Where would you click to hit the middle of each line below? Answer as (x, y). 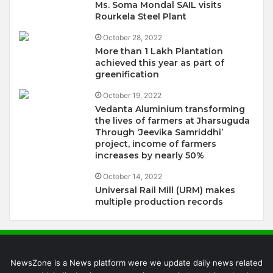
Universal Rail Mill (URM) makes (165, 190)
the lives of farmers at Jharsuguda (173, 121)
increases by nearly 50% (150, 155)
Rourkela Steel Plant (141, 16)
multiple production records (159, 202)
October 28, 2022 (133, 37)
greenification (127, 74)
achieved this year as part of (160, 63)
